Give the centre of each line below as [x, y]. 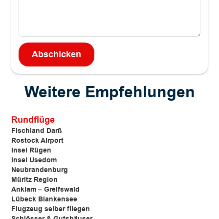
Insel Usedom [34, 161]
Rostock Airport [37, 141]
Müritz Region [34, 180]
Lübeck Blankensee [44, 200]
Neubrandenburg [40, 170]
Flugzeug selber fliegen [51, 209]
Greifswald [62, 190]
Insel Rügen [31, 151]
